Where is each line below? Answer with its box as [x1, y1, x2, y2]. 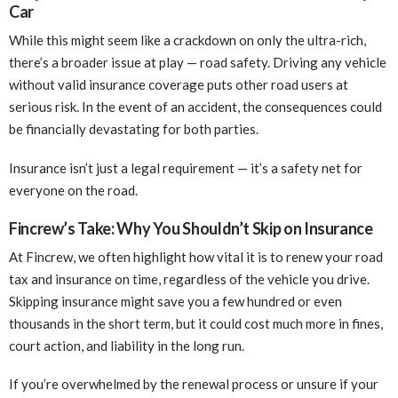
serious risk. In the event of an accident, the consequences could [9, 99, 382, 115]
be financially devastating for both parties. [9, 121, 259, 138]
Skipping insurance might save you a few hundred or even [9, 292, 342, 309]
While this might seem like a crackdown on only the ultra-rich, [9, 32, 366, 49]
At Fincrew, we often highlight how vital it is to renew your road [9, 248, 383, 265]
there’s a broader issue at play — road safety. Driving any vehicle [9, 54, 386, 71]
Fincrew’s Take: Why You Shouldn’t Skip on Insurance [9, 218, 373, 238]
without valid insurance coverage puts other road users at [9, 76, 348, 93]
